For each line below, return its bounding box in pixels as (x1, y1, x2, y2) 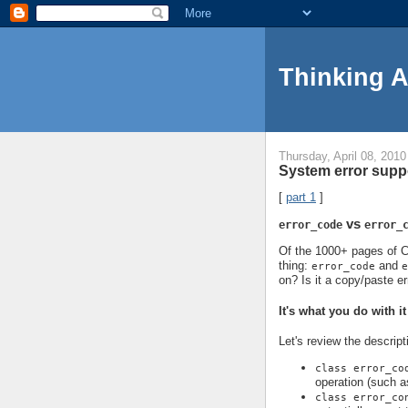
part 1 (286, 190, 316, 205)
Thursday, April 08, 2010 (279, 149, 406, 164)
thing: (279, 259, 311, 273)
